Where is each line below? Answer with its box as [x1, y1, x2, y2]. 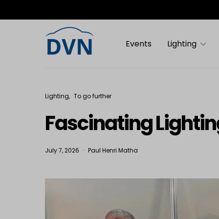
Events [126, 38, 152, 49]
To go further [74, 92, 111, 100]
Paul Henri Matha [88, 146, 138, 154]
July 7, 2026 [45, 146, 79, 154]
